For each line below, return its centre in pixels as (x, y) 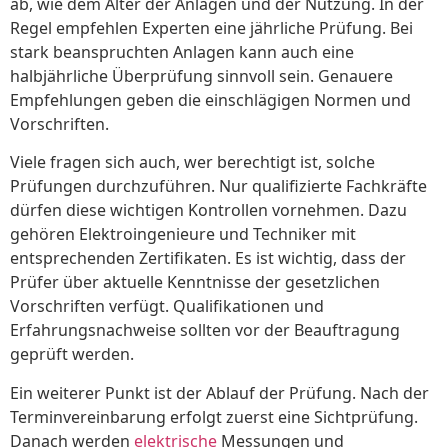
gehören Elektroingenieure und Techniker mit (183, 234)
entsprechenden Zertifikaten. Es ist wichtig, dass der (208, 258)
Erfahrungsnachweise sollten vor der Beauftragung (205, 330)
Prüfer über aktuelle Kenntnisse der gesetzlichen (195, 282)
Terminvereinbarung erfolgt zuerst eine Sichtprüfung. (214, 416)
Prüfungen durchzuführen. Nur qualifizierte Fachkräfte (218, 186)
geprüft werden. (72, 354)
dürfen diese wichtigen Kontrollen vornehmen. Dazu (208, 210)
